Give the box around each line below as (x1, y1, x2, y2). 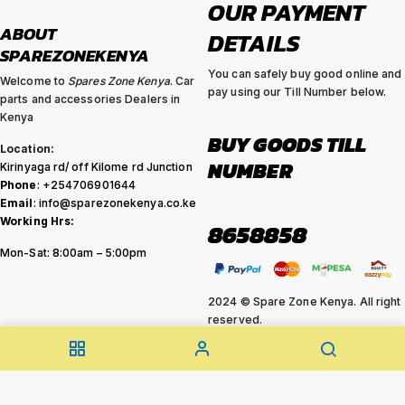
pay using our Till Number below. (208, 85, 387, 99)
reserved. (208, 312, 262, 326)
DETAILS (208, 24, 300, 61)
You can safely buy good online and (208, 67, 402, 81)
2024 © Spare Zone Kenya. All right (208, 294, 401, 308)
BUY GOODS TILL (208, 128, 367, 160)
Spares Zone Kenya (68, 74, 170, 89)
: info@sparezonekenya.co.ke (33, 196, 197, 211)
